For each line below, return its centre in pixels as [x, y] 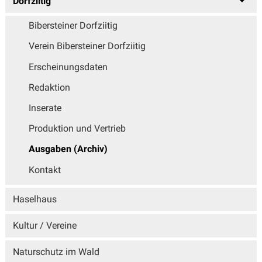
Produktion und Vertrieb [77, 129]
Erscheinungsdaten [68, 67]
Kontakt [44, 170]
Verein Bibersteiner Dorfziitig [87, 46]
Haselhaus [35, 199]
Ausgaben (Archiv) [68, 149]
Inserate [45, 108]
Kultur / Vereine [44, 226]
